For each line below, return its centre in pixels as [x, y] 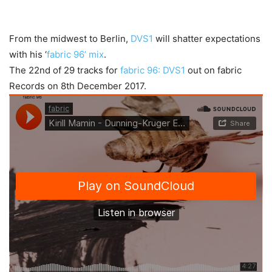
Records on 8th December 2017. [78, 86]
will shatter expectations [207, 39]
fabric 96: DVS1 [153, 70]
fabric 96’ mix [75, 54]
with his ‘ [28, 54]
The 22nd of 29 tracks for [65, 70]
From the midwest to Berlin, [70, 39]
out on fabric [213, 70]
